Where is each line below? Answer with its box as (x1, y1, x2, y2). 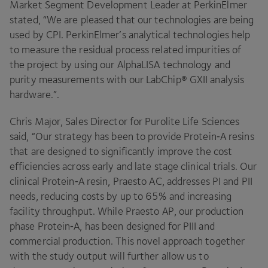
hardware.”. (10, 89, 60, 100)
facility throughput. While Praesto (10, 205, 162, 217)
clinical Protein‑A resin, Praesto (10, 175, 150, 187)
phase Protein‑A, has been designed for (10, 220, 183, 232)
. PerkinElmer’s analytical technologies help (61, 29, 251, 41)
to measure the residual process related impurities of (10, 44, 242, 56)
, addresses (162, 175, 212, 187)
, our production (173, 205, 244, 217)
